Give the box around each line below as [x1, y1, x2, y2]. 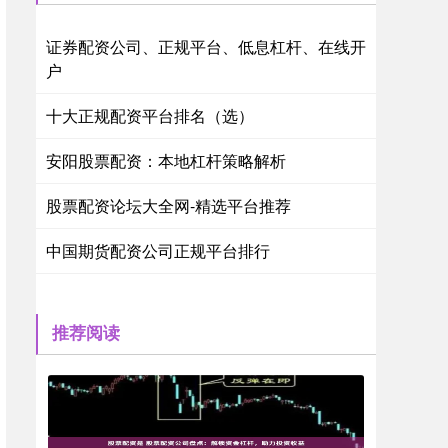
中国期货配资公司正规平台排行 [46, 239, 270, 262]
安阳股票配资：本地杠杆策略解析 [46, 149, 286, 172]
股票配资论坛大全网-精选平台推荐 [46, 194, 291, 217]
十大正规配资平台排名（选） [46, 104, 254, 127]
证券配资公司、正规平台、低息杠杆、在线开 [46, 35, 366, 58]
